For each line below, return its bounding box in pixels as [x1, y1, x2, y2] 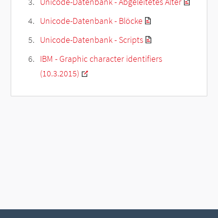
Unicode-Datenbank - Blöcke [39, 15, 143, 26]
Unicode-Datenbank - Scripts [39, 34, 143, 45]
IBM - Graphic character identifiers [39, 53, 162, 64]
